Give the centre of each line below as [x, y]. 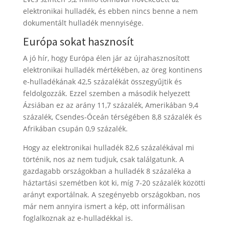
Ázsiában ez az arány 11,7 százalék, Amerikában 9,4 [110, 105]
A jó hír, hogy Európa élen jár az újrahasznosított [106, 58]
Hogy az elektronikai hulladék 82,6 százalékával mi [108, 147]
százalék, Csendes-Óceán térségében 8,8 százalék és [112, 117]
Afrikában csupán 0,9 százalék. [75, 129]
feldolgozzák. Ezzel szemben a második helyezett [106, 93]
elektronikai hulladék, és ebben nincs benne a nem [110, 11]
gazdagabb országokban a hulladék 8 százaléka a [107, 171]
